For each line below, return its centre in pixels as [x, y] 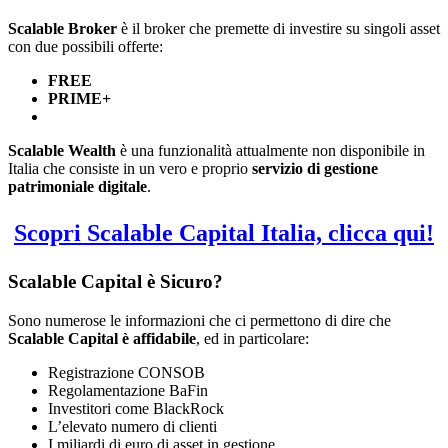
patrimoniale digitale [77, 186]
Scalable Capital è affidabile [102, 338]
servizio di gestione [315, 168]
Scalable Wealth [62, 150]
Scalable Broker [62, 28]
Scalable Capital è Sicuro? [115, 281]
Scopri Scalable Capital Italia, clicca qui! [224, 232]
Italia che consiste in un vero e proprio [130, 168]
